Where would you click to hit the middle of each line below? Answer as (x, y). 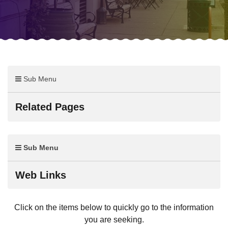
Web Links (41, 175)
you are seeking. (114, 220)
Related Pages (50, 107)
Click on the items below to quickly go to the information (114, 208)
